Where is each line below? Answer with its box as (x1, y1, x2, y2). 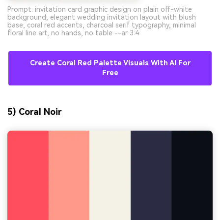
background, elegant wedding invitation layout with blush (7, 13, 196, 22)
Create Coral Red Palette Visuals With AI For (29, 59, 191, 68)
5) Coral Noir (7, 106, 62, 117)
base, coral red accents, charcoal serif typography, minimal (7, 21, 196, 29)
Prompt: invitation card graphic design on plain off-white (7, 5, 192, 14)
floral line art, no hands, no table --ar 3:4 (7, 29, 139, 37)
